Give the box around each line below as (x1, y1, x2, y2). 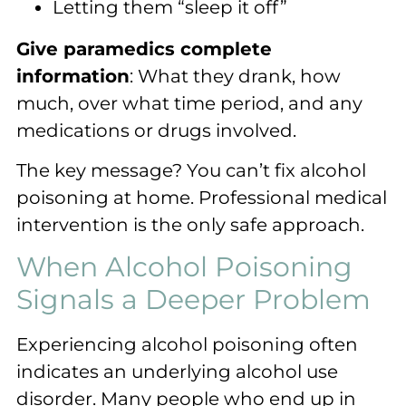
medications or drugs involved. (16, 119, 296, 141)
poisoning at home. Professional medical (16, 187, 387, 209)
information (16, 64, 130, 87)
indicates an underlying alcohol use (16, 361, 338, 383)
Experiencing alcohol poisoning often (16, 333, 358, 356)
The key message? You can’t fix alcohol (16, 159, 366, 182)
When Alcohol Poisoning (16, 250, 353, 285)
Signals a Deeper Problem (16, 283, 371, 317)
